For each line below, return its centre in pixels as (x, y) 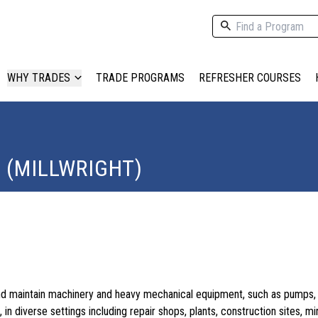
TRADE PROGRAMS (140, 78)
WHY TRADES (39, 78)
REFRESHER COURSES (250, 78)
